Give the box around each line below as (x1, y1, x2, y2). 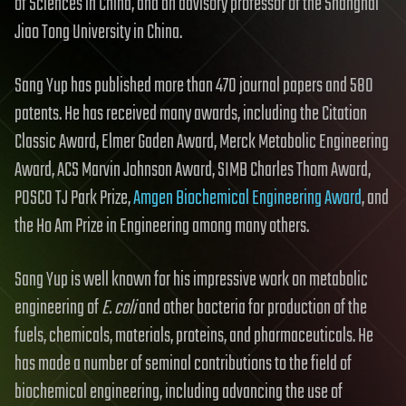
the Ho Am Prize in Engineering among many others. (14, 210, 309, 242)
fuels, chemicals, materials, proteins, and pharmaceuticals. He (14, 320, 373, 352)
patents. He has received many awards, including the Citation (14, 98, 367, 130)
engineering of (14, 292, 101, 324)
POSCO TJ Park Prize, (14, 182, 133, 214)
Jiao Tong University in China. (14, 16, 182, 48)
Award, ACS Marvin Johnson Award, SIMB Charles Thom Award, (14, 154, 371, 186)
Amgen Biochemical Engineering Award (133, 182, 362, 214)
